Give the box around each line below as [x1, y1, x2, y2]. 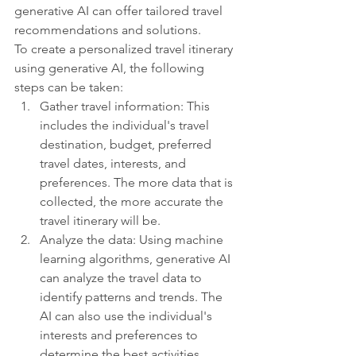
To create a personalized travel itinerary [14, 41, 236, 56]
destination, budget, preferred [40, 137, 215, 152]
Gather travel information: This [40, 99, 213, 114]
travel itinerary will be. [40, 213, 161, 228]
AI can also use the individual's [40, 308, 215, 323]
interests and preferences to [40, 327, 201, 342]
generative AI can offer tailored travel [14, 3, 226, 18]
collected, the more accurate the [40, 194, 226, 209]
